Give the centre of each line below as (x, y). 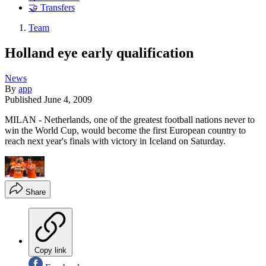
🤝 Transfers (52, 8)
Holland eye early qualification (99, 53)
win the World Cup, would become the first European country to (125, 130)
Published (24, 99)
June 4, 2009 (68, 99)
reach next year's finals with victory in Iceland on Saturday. (115, 141)
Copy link (50, 251)
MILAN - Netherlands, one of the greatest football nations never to (130, 119)
